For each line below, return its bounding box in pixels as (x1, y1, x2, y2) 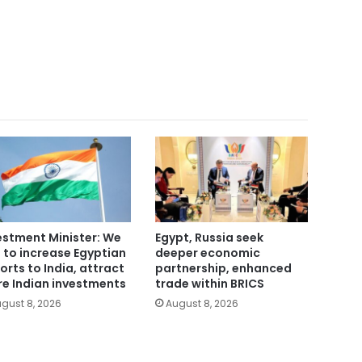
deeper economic (154, 245, 260, 262)
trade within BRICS (154, 276, 264, 293)
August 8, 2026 (165, 297, 238, 311)
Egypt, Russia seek (154, 229, 263, 246)
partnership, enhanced (154, 260, 292, 277)
